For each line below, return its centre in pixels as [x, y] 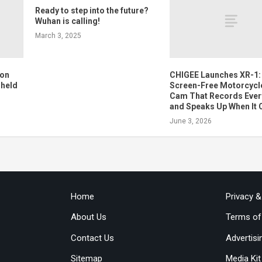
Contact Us [92, 238]
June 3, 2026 [191, 121]
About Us [88, 217]
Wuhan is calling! [67, 21]
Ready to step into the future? [92, 10]
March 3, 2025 [58, 35]
